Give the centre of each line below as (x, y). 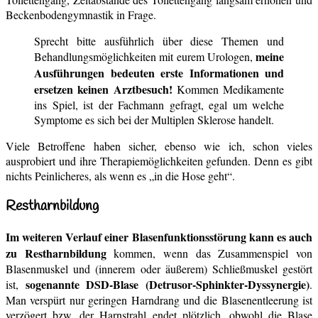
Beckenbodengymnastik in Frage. (81, 14)
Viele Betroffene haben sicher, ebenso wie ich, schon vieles (159, 146)
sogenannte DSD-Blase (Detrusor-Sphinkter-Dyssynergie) (168, 285)
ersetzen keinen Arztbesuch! (103, 89)
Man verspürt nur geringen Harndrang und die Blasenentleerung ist (159, 300)
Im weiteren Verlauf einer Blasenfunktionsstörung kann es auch (159, 237)
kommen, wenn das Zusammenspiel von (209, 253)
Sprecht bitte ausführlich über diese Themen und (159, 40)
